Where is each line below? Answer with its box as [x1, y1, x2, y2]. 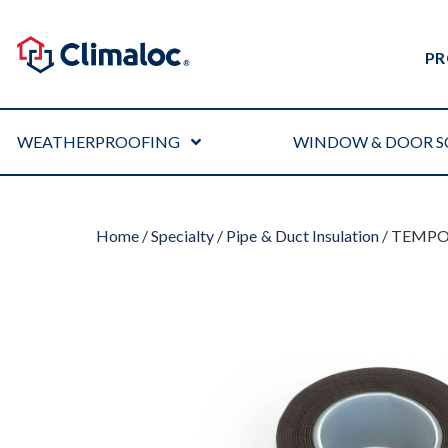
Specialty [151, 226, 215, 245]
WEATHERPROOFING [17, 132, 181, 151]
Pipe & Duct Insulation [226, 226, 379, 245]
